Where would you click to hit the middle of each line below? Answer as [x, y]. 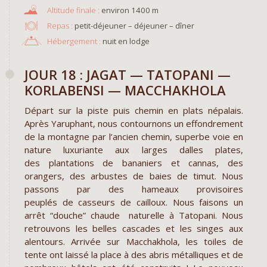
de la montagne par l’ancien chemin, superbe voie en [134, 137]
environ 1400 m [130, 10]
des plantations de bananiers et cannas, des [134, 163]
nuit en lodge [125, 41]
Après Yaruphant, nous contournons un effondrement [134, 124]
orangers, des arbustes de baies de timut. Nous [134, 176]
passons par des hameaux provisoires [134, 189]
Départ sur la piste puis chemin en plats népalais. [134, 111]
